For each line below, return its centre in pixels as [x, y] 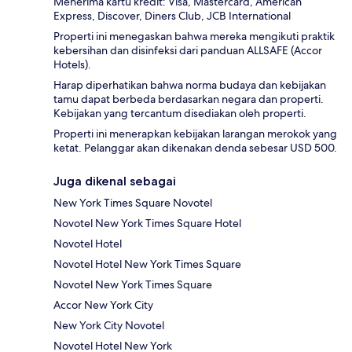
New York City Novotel [109, 326]
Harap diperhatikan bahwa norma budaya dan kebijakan [190, 85]
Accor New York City [103, 305]
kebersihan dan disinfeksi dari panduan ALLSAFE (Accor [188, 51]
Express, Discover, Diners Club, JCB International [172, 16]
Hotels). [72, 65]
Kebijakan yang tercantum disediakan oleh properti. [180, 114]
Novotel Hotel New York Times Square [147, 264]
